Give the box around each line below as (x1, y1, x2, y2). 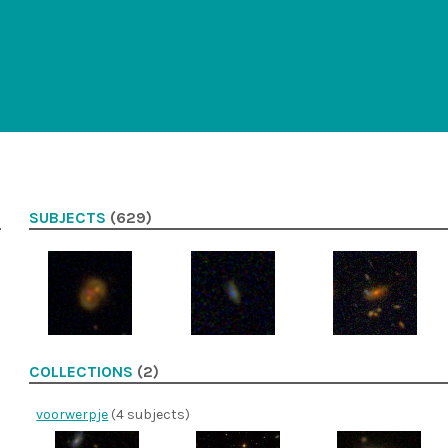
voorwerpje (36, 406, 109, 423)
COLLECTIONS (29, 363, 134, 381)
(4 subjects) (108, 406, 191, 423)
